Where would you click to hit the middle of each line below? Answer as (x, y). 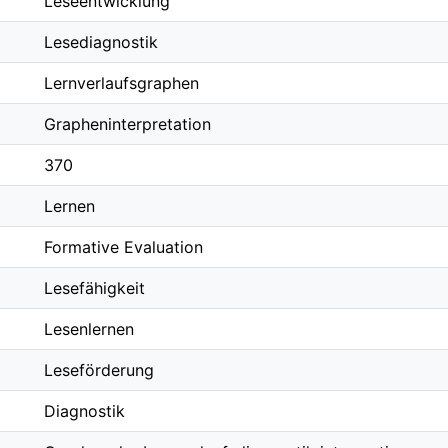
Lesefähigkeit (94, 288)
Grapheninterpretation (127, 124)
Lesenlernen (89, 329)
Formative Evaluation (123, 247)
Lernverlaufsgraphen (121, 83)
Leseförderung (99, 370)
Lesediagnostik (101, 42)
